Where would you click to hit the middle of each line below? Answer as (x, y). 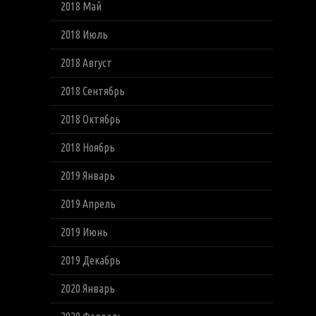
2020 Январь (87, 288)
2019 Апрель (88, 204)
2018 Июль (84, 35)
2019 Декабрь (90, 260)
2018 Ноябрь (87, 147)
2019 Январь (87, 176)
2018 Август (86, 63)
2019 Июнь (84, 232)
